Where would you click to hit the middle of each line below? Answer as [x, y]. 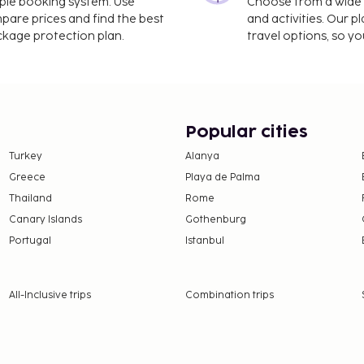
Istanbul [205, 240]
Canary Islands [45, 219]
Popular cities [247, 132]
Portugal [30, 240]
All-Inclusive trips [50, 295]
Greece [27, 177]
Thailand [30, 198]
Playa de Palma [223, 177]
